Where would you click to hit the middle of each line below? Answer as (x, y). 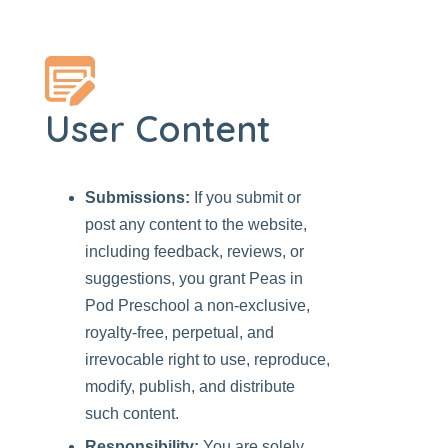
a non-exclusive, (250, 305)
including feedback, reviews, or (194, 251)
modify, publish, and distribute (190, 386)
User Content (157, 128)
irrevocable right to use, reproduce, (207, 359)
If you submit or (245, 197)
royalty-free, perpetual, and (179, 332)
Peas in (276, 278)
